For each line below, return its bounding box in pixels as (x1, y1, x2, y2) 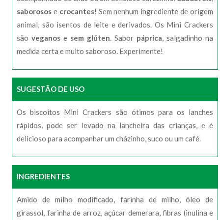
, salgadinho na (162, 33, 213, 42)
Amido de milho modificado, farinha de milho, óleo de (17, 195, 213, 204)
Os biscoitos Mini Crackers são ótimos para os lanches (17, 108, 213, 116)
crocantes (59, 7, 94, 16)
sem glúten (70, 33, 110, 42)
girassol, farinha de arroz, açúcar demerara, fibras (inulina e (17, 208, 213, 217)
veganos (31, 33, 60, 42)
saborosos (17, 7, 54, 16)
